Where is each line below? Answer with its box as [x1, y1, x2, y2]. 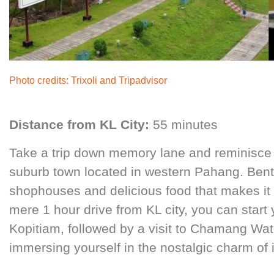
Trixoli [71, 75, 98, 86]
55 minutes [149, 117, 218, 131]
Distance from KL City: [9, 117, 150, 131]
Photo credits [9, 75, 67, 86]
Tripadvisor [119, 75, 168, 86]
